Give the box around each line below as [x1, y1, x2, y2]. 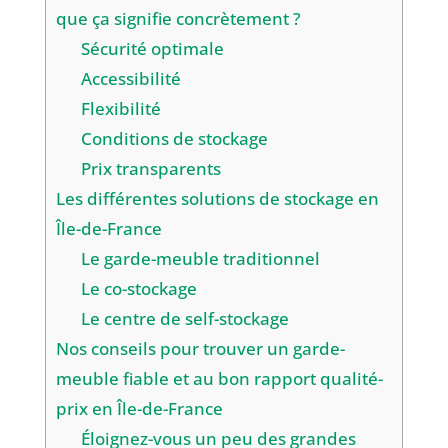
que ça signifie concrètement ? [55, 7, 301, 31]
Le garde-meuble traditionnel [81, 247, 321, 271]
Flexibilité [81, 97, 162, 121]
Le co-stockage [81, 277, 198, 301]
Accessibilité [81, 67, 182, 91]
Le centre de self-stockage [81, 307, 290, 331]
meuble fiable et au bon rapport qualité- [55, 367, 383, 391]
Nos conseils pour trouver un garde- [55, 337, 345, 361]
